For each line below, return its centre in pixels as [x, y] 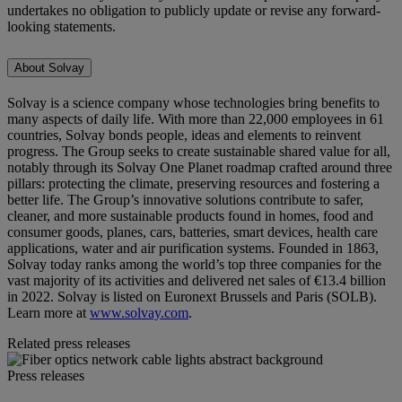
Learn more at [48, 313]
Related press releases [69, 343]
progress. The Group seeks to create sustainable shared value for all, [199, 151]
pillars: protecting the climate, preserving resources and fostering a [193, 184]
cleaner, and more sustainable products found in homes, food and [190, 216]
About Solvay [49, 68]
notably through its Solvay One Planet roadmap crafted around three [200, 167]
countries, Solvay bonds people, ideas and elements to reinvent [184, 135]
